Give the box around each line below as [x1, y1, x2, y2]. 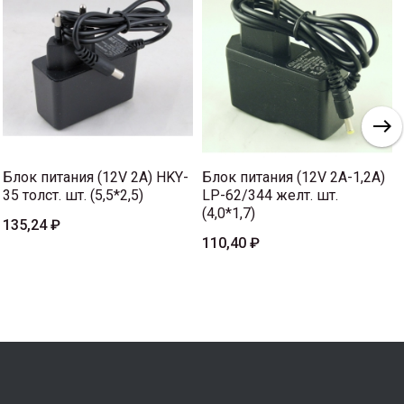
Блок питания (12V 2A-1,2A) [202, 169, 385, 187]
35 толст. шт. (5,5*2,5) [3, 187, 143, 205]
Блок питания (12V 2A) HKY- [3, 169, 188, 187]
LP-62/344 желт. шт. [202, 187, 338, 205]
